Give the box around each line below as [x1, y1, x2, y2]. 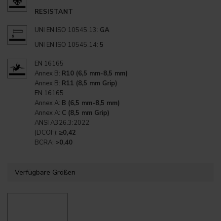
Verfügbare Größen [15, 167, 75, 177]
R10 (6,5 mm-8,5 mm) [62, 69, 128, 78]
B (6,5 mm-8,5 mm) [62, 98, 120, 108]
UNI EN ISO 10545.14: [35, 40, 100, 49]
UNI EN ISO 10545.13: [35, 26, 100, 35]
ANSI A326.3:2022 [35, 118, 89, 127]
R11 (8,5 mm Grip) [62, 78, 117, 88]
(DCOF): [35, 128, 59, 137]
